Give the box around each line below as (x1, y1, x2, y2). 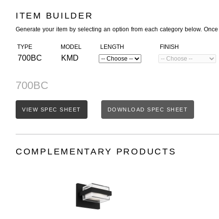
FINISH (158, 44, 179, 50)
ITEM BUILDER (16, 11, 93, 21)
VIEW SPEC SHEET (22, 107, 81, 112)
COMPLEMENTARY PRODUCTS (16, 147, 176, 156)
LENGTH (99, 44, 124, 50)
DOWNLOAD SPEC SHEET (107, 107, 188, 112)
